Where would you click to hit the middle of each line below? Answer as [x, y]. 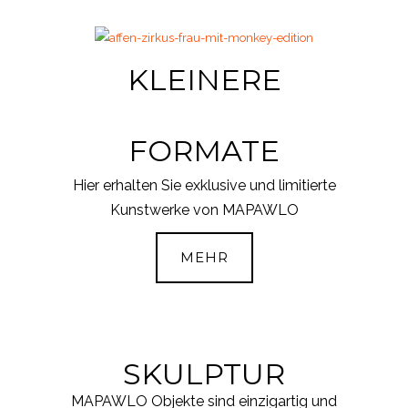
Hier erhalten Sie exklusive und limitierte [204, 186]
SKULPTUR [204, 373]
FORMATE [204, 151]
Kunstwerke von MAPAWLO [204, 210]
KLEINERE [204, 80]
